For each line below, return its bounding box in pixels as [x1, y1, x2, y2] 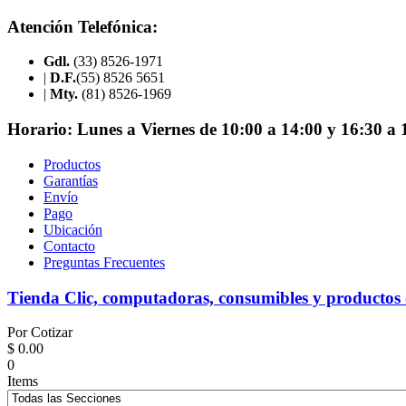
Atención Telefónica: [7, 16, 158, 36]
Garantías [43, 172, 98, 188]
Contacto [43, 237, 95, 254]
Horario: [7, 120, 72, 140]
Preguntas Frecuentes [43, 254, 165, 270]
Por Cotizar [7, 324, 72, 341]
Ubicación [43, 221, 102, 237]
